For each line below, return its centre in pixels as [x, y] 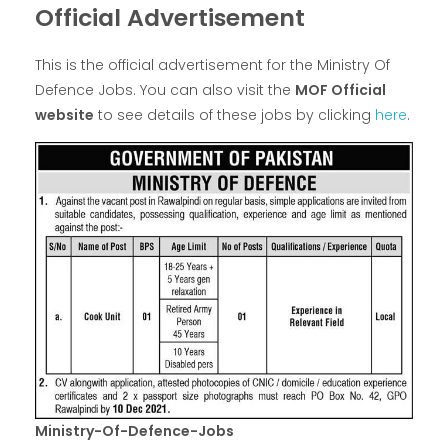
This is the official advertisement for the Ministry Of [212, 65]
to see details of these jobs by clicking [234, 115]
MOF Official [340, 90]
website [64, 115]
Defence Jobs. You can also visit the [165, 90]
